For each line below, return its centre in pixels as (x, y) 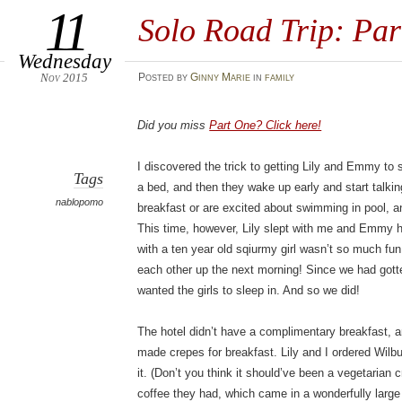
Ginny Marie (220, 77)
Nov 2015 (65, 78)
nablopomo (80, 202)
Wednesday (64, 61)
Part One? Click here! (266, 125)
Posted (157, 77)
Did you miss (174, 125)
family (279, 77)
